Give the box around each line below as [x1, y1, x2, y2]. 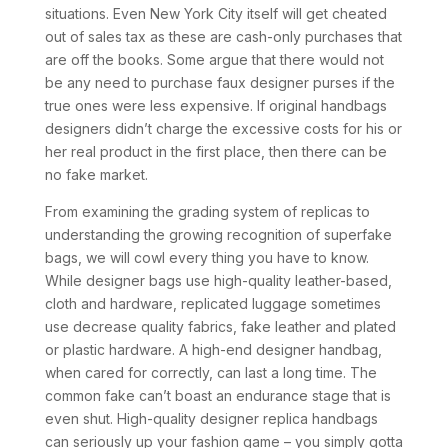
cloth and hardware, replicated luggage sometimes [44, 295, 381, 312]
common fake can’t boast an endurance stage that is [44, 387, 391, 404]
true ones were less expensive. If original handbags [44, 97, 387, 114]
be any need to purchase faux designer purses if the [44, 74, 395, 91]
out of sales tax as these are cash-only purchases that [44, 28, 402, 45]
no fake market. [44, 166, 148, 183]
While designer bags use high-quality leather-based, [44, 272, 392, 289]
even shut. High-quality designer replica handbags [44, 410, 378, 427]
